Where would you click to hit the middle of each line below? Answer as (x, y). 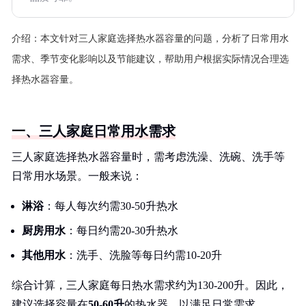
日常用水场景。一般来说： (77, 176)
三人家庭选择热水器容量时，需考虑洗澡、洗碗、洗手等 (148, 157)
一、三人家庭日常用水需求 (94, 131)
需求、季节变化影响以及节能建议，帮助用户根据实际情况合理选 (150, 59)
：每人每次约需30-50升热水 (111, 206)
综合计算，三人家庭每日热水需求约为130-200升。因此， (150, 285)
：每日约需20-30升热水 (122, 231)
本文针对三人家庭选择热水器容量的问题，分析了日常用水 (165, 39)
